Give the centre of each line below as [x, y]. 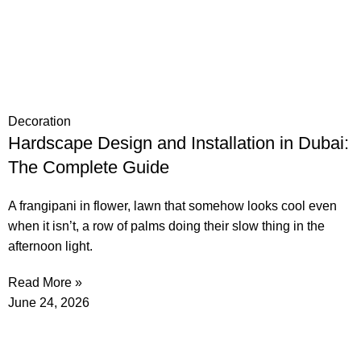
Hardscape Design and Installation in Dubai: [178, 143]
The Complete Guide [89, 168]
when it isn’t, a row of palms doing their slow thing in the [166, 226]
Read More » [45, 283]
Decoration [39, 122]
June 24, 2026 [49, 303]
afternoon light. [50, 247]
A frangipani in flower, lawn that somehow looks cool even [172, 206]
